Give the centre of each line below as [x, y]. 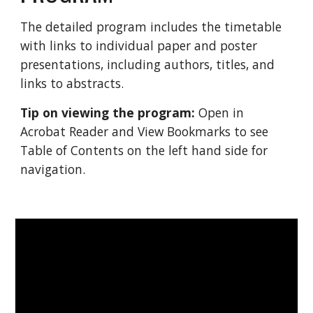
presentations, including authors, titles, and [148, 64]
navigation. [55, 169]
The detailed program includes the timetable [151, 27]
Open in [220, 112]
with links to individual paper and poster [139, 45]
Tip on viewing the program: [108, 112]
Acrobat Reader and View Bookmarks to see [145, 131]
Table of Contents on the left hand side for [144, 150]
